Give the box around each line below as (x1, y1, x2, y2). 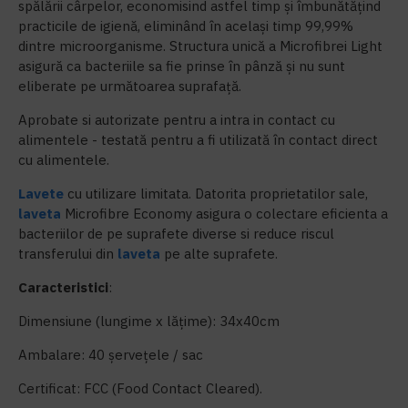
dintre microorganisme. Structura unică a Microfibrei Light (18, 37, 382, 55)
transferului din (18, 245, 117, 262)
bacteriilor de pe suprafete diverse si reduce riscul (18, 225, 334, 242)
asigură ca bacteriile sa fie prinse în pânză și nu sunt (18, 57, 345, 75)
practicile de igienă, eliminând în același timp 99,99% (18, 17, 353, 35)
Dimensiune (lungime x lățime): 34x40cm (18, 312, 280, 330)
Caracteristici (18, 279, 108, 296)
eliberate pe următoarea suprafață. (18, 77, 241, 95)
